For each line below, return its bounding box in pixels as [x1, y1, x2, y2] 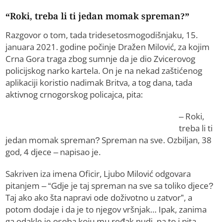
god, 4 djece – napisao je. [5, 146, 101, 158]
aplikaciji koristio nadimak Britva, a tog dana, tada [5, 77, 193, 89]
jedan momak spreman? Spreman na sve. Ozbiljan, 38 [5, 134, 212, 146]
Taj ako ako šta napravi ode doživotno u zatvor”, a [5, 192, 193, 204]
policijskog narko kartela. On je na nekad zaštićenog [5, 65, 203, 77]
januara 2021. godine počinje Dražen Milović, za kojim [5, 41, 210, 53]
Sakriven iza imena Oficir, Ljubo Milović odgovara [5, 168, 191, 180]
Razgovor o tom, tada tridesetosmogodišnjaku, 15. [5, 29, 198, 41]
